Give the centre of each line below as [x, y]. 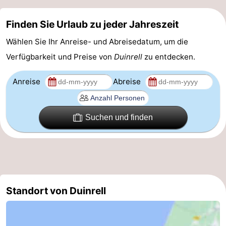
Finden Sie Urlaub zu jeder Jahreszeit [92, 24]
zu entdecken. [169, 56]
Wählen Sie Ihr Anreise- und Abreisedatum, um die [97, 41]
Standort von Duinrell [56, 190]
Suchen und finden [119, 118]
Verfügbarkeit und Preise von [60, 56]
